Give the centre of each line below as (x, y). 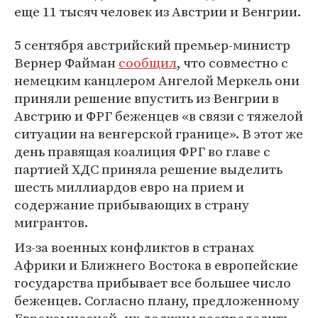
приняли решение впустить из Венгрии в (147, 98)
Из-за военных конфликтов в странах (134, 247)
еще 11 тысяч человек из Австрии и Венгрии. (158, 11)
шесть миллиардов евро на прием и (129, 187)
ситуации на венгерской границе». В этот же (159, 133)
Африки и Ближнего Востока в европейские (156, 265)
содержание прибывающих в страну (132, 204)
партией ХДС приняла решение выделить (148, 169)
